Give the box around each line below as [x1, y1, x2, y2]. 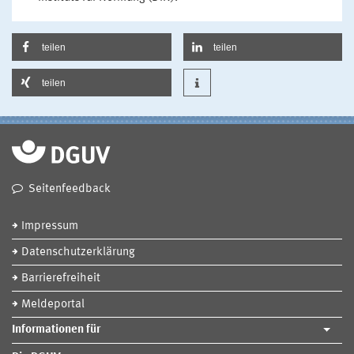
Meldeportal [21, 299, 85, 311]
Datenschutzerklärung [21, 247, 135, 258]
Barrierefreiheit [21, 273, 100, 284]
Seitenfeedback [28, 183, 111, 195]
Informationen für [12, 324, 100, 336]
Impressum [21, 220, 78, 232]
